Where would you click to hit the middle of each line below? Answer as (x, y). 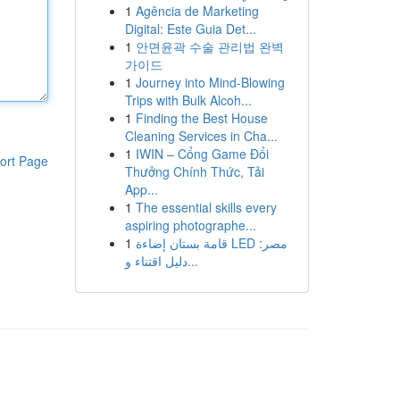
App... (141, 189)
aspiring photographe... (190, 225)
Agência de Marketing (197, 11)
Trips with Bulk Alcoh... (188, 100)
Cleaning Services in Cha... (201, 136)
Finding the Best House (201, 118)
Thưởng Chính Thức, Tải (194, 171)
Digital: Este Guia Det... (190, 29)
